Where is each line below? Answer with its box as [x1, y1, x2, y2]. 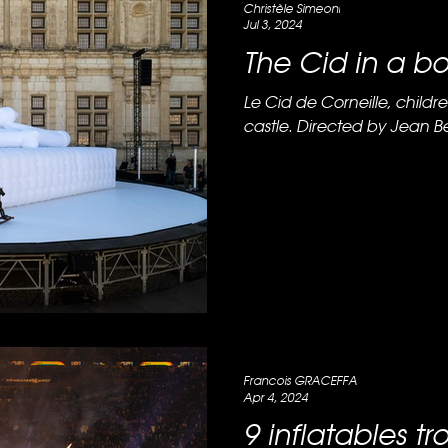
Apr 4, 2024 [243, 390, 308, 405]
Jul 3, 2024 [243, 18, 302, 32]
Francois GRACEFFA [243, 374, 357, 388]
